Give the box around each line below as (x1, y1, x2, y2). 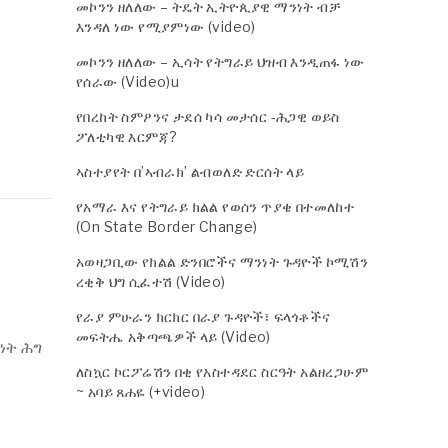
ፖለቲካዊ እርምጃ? (76, 128, 178, 145)
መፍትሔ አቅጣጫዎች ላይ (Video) (76, 328, 271, 345)
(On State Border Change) (76, 218, 258, 235)
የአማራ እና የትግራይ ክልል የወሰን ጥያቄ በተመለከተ (76, 198, 355, 215)
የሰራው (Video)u (76, 73, 180, 90)
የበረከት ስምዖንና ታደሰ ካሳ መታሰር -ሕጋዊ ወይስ (76, 108, 340, 125)
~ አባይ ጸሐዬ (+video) (76, 383, 206, 400)
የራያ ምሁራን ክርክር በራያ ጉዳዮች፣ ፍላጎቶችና (76, 308, 330, 325)
